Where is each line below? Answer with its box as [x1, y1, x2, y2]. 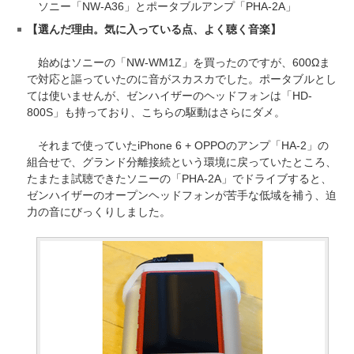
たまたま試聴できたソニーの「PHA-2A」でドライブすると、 [27, 171, 332, 185]
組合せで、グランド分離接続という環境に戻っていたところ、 [27, 155, 337, 168]
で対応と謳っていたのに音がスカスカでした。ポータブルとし [27, 72, 337, 85]
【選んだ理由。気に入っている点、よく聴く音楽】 [27, 22, 281, 36]
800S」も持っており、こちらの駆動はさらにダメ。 [27, 105, 285, 119]
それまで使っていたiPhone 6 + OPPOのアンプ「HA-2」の [27, 138, 329, 152]
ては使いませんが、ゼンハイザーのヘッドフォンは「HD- [27, 88, 312, 102]
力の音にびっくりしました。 [27, 205, 171, 218]
